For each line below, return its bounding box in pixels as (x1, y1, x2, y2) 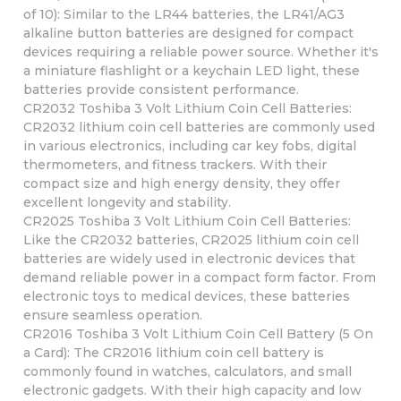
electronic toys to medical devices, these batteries (22, 287, 350, 304)
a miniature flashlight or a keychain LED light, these (22, 62, 360, 79)
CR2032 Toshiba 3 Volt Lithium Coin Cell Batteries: (22, 99, 352, 116)
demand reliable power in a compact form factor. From (22, 269, 376, 286)
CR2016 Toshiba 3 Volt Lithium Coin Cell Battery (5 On (22, 325, 373, 342)
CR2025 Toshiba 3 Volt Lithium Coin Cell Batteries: (22, 212, 351, 229)
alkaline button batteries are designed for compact (22, 24, 354, 41)
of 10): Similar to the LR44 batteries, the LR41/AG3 (22, 5, 345, 22)
